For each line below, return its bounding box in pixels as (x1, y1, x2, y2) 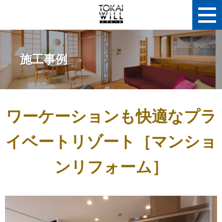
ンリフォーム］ (54, 158, 168, 176)
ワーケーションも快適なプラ (5, 108, 217, 125)
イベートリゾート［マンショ (5, 133, 217, 151)
